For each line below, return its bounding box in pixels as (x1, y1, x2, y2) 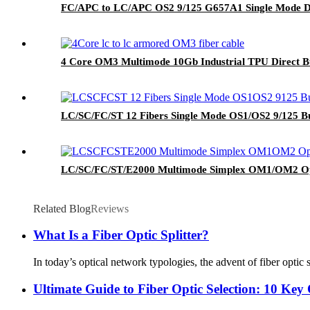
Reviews (91, 202, 129, 215)
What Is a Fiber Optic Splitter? (33, 228, 209, 243)
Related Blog (33, 202, 91, 215)
